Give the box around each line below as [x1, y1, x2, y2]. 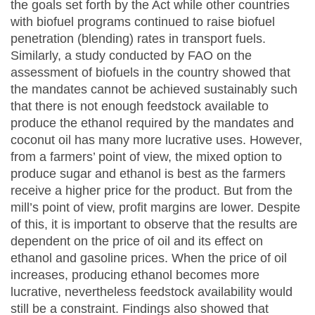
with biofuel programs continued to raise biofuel [11, 15, 275, 30]
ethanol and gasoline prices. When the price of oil [11, 251, 287, 266]
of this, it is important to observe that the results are [11, 217, 297, 232]
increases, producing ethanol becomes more [11, 268, 259, 283]
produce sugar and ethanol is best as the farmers [11, 167, 285, 181]
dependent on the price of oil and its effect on [11, 234, 263, 249]
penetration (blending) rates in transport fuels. [11, 32, 269, 46]
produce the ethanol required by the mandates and [11, 116, 294, 131]
